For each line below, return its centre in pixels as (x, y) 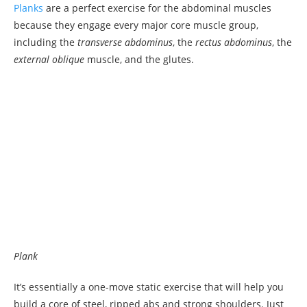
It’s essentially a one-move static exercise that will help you (149, 287)
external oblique (49, 59)
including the (46, 42)
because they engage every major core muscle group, (136, 25)
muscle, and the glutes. (139, 59)
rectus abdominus (234, 42)
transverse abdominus (125, 42)
